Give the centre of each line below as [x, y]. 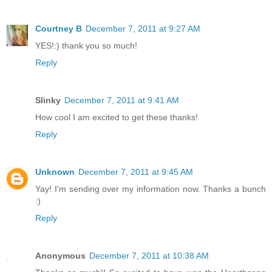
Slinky [48, 100]
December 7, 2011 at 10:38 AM [149, 255]
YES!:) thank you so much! [86, 45]
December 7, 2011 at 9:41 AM [122, 100]
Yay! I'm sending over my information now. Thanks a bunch [151, 189]
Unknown [55, 172]
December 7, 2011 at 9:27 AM [143, 28]
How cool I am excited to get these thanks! [117, 117]
